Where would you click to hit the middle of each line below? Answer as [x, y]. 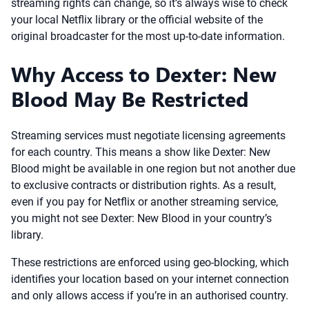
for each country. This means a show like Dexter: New [141, 152]
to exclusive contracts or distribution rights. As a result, [143, 185]
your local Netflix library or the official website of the [137, 20]
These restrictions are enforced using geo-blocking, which [150, 262]
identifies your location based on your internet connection [150, 279]
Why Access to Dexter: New [144, 74]
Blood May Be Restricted [130, 99]
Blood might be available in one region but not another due [153, 169]
